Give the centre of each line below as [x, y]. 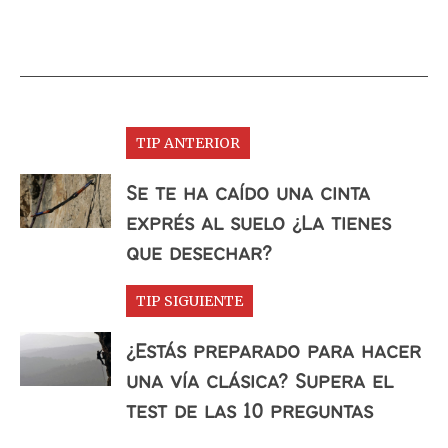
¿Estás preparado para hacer [273, 352]
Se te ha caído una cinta [247, 194]
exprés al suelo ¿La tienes [258, 224]
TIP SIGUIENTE [189, 301]
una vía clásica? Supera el [259, 382]
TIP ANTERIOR [187, 143]
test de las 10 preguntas [249, 412]
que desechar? [198, 254]
